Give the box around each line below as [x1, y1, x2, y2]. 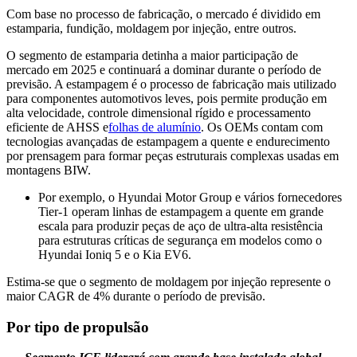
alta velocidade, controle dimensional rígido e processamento [6, 106, 311, 120]
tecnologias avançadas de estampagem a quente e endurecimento [6, 135, 330, 148]
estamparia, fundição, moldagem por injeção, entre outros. [6, 22, 296, 35]
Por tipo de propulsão [6, 318, 149, 335]
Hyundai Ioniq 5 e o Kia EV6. [38, 248, 191, 261]
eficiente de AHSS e [6, 120, 108, 134]
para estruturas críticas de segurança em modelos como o [38, 233, 322, 247]
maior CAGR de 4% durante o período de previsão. [6, 289, 265, 303]
